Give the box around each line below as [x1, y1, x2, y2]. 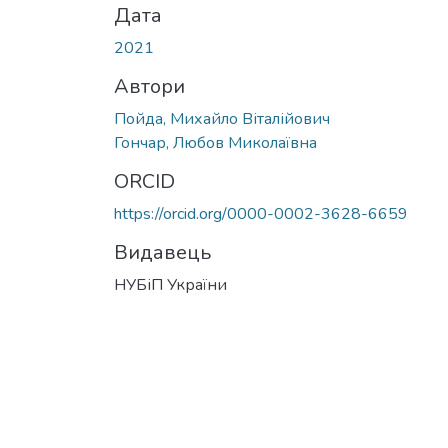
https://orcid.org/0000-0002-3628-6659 [114, 202, 408, 225]
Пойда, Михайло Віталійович [114, 107, 330, 130]
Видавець [114, 238, 211, 266]
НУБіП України [114, 273, 227, 296]
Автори [114, 72, 185, 100]
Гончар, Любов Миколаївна [114, 131, 317, 154]
